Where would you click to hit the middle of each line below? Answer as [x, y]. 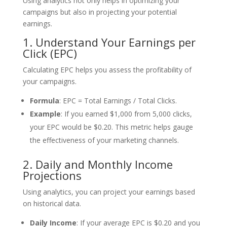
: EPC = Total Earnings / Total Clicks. [118, 100]
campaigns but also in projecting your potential [100, 12]
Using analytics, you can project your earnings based [109, 192]
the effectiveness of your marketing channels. [104, 140]
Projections [52, 175]
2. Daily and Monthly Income [98, 164]
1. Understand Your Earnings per [109, 42]
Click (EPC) [50, 53]
